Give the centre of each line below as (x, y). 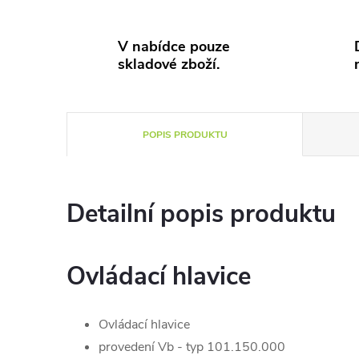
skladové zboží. (169, 64)
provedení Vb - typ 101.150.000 (192, 347)
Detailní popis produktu (201, 214)
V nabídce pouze (174, 46)
